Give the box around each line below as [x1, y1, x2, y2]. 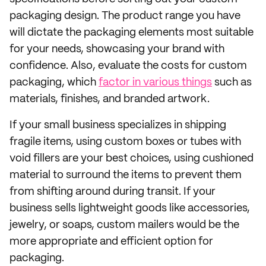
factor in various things [99, 77, 212, 88]
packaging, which [9, 77, 99, 88]
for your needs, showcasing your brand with [9, 44, 224, 55]
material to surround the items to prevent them [9, 170, 242, 180]
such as [212, 77, 252, 88]
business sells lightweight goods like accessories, [9, 203, 250, 214]
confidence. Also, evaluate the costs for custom [9, 61, 247, 71]
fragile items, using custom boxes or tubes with [9, 137, 241, 147]
